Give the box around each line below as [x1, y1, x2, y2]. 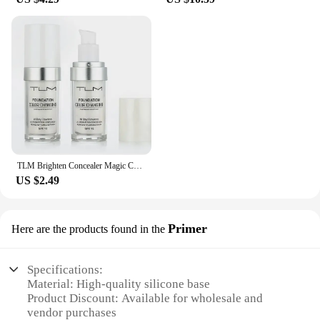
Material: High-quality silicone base [27, 276, 211, 291]
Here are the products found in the [11, 223, 165, 236]
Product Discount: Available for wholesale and [27, 291, 264, 305]
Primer [168, 221, 207, 236]
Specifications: [27, 262, 104, 276]
